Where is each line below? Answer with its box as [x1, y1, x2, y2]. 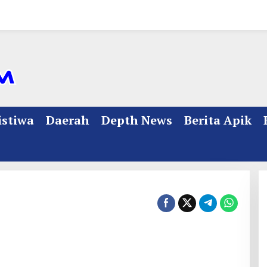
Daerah [46, 112, 89, 128]
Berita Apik [184, 112, 252, 128]
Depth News [101, 112, 172, 128]
